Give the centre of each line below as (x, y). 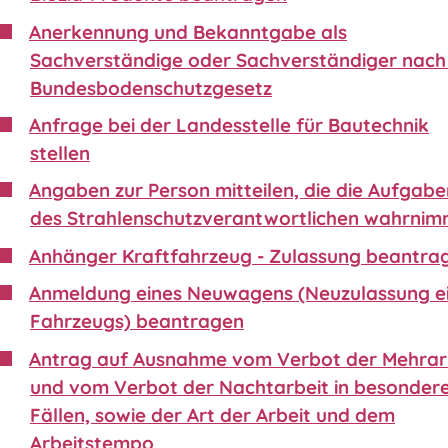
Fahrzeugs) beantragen (137, 321)
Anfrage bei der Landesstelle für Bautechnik (229, 125)
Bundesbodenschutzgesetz (151, 87)
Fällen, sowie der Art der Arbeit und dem (212, 414)
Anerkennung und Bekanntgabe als (188, 31)
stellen (60, 153)
